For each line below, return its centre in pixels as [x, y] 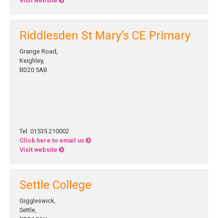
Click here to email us [53, 140]
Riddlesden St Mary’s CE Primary [105, 36]
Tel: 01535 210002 [44, 131]
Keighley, [32, 61]
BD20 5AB [33, 70]
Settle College [55, 185]
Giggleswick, [37, 201]
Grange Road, [39, 51]
